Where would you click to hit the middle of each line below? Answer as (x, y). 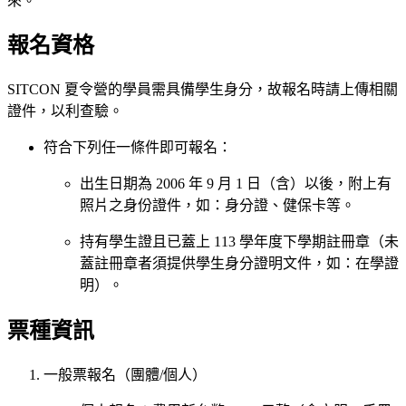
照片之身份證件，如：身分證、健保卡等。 (217, 206)
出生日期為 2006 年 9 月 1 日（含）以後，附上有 (236, 184)
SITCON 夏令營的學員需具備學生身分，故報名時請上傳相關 (203, 90)
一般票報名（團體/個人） (125, 375)
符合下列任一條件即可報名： (138, 148)
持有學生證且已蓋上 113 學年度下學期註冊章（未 (239, 242)
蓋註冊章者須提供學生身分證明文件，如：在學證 (239, 264)
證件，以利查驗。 (65, 111)
